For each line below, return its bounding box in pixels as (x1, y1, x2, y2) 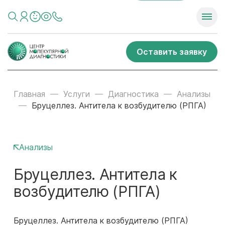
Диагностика (108, 89, 159, 99)
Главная (14, 89, 45, 99)
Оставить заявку (137, 46, 207, 57)
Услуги (63, 89, 90, 99)
